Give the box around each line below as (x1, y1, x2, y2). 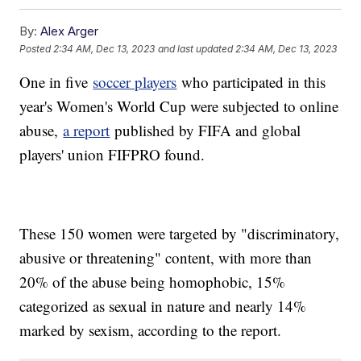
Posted (19, 42, 54, 55)
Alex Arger (40, 23, 99, 39)
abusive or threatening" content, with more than (19, 247, 313, 268)
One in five (19, 72, 93, 93)
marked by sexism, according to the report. (19, 320, 282, 341)
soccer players (93, 72, 177, 93)
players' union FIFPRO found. (19, 144, 205, 165)
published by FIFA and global (110, 120, 301, 141)
